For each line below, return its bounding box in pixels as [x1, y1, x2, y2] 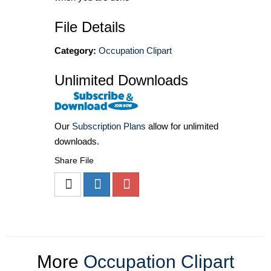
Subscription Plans [72, 121, 146, 132]
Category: [54, 45, 96, 56]
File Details [54, 18, 125, 35]
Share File [54, 155, 94, 166]
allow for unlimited [146, 121, 218, 132]
